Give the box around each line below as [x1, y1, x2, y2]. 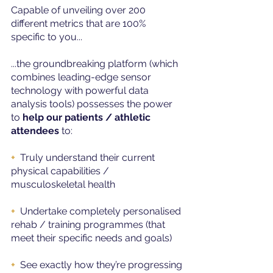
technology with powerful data [11, 84, 151, 96]
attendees [11, 124, 59, 136]
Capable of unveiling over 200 [11, 4, 148, 16]
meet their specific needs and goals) [11, 232, 172, 244]
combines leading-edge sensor [11, 71, 154, 83]
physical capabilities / [11, 165, 112, 177]
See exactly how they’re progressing [20, 258, 182, 271]
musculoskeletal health [11, 178, 115, 190]
